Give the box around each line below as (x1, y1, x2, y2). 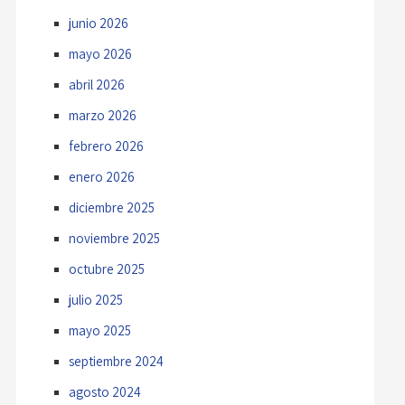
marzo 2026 (68, 106, 137, 124)
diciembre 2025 (68, 198, 155, 216)
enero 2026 (68, 167, 135, 185)
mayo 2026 (68, 44, 132, 62)
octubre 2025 (68, 259, 145, 278)
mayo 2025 (68, 321, 131, 339)
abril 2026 (68, 75, 125, 93)
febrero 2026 (68, 137, 144, 155)
